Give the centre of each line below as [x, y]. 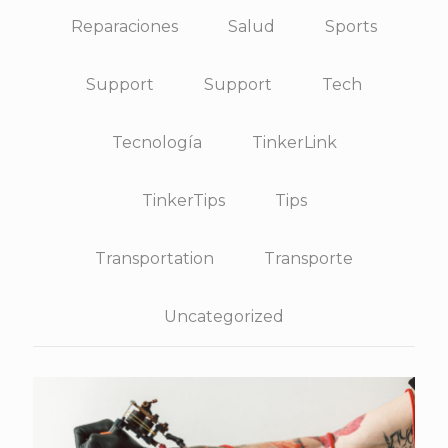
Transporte [308, 258]
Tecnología [156, 142]
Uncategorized [224, 316]
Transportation [154, 258]
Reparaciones [124, 26]
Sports [351, 26]
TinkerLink [294, 142]
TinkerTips [183, 200]
